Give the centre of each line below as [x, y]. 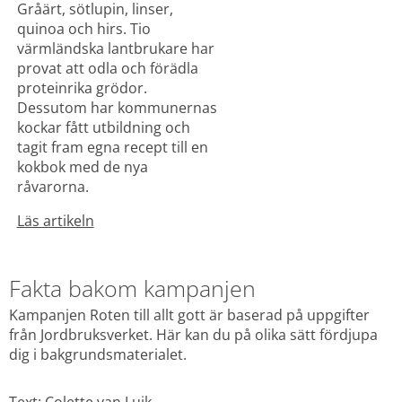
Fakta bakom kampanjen [132, 288]
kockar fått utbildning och [103, 128]
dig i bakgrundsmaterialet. [98, 355]
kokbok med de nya [82, 167]
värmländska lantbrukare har [115, 49]
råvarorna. [52, 187]
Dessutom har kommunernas [117, 108]
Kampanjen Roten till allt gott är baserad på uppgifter [189, 315]
